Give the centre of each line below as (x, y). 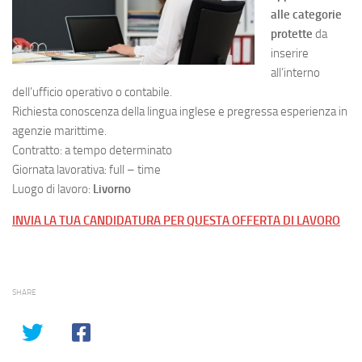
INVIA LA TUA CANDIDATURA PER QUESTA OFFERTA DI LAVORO (176, 221)
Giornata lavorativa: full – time (86, 170)
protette (293, 34)
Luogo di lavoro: (53, 189)
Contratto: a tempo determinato (92, 150)
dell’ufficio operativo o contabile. (92, 92)
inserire (290, 53)
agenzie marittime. (59, 131)
